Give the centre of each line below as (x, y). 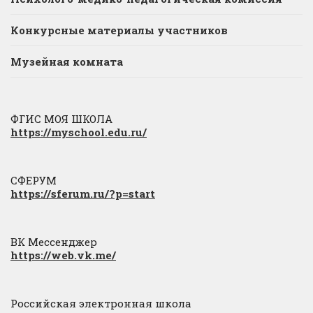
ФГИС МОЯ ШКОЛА (61, 118)
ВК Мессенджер (54, 241)
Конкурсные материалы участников (119, 30)
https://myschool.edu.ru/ (79, 132)
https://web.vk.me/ (63, 255)
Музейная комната (67, 61)
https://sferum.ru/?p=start (83, 193)
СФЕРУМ (34, 180)
